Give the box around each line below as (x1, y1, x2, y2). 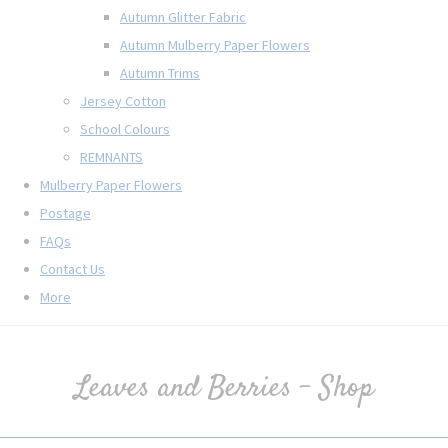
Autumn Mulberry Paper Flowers (120, 35, 310, 54)
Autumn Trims (120, 63, 200, 82)
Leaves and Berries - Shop (74, 366, 374, 410)
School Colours (80, 119, 170, 138)
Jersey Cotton (80, 91, 166, 110)
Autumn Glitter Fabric (120, 7, 246, 26)
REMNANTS (80, 147, 143, 166)
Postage (40, 203, 91, 222)
